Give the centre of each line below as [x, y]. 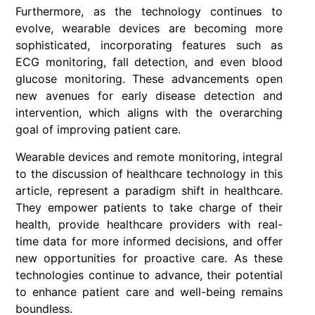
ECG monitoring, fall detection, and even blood [149, 62]
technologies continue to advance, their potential [149, 275]
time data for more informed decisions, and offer [149, 241]
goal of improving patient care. [98, 130]
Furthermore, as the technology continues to [149, 12]
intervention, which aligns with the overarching [149, 113]
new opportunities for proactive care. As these [149, 258]
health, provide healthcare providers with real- [149, 224]
